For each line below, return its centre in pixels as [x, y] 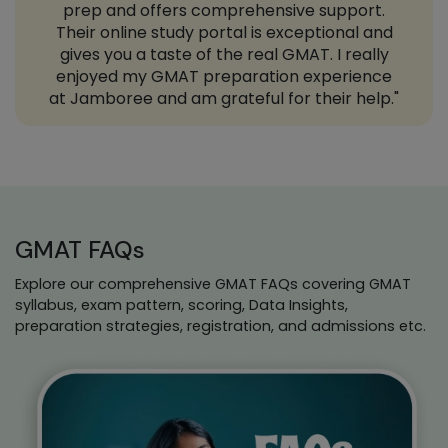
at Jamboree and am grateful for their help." [224, 98]
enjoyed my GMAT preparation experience [224, 76]
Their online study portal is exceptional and [224, 32]
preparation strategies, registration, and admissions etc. [220, 325]
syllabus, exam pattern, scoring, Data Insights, [181, 304]
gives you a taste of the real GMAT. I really [224, 54]
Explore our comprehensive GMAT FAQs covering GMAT [213, 283]
